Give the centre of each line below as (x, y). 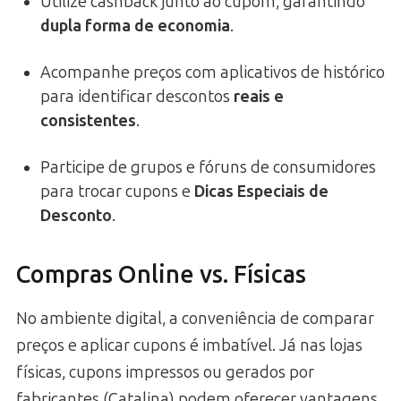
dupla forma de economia (135, 26)
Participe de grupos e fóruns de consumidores (208, 167)
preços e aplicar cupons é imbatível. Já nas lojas (189, 345)
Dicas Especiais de (261, 191)
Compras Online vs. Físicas (161, 275)
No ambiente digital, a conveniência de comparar (195, 318)
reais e (259, 96)
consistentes (88, 120)
